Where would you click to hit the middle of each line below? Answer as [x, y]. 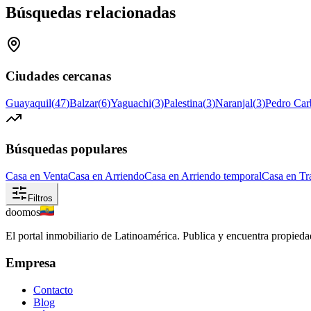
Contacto [53, 289]
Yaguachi [131, 103]
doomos [23, 212]
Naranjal [234, 103]
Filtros [40, 199]
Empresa [31, 262]
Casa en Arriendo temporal [203, 176]
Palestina [183, 103]
